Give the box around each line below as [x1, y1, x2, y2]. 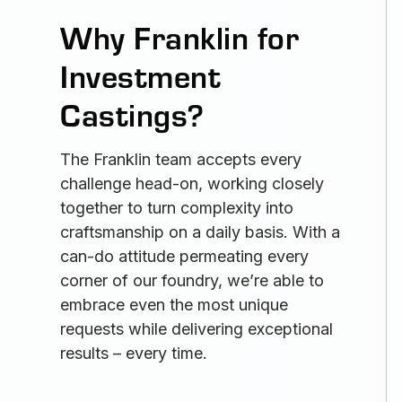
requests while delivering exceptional [60, 319, 334, 339]
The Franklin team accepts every [60, 150, 302, 170]
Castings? [60, 92, 205, 135]
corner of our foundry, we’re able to [60, 271, 325, 291]
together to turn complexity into [60, 198, 294, 218]
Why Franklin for [60, 15, 300, 58]
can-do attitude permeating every [60, 247, 310, 267]
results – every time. [60, 344, 208, 363]
